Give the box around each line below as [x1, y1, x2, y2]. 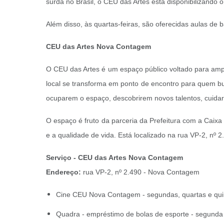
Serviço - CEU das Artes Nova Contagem [46, 153, 185, 161]
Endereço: [46, 168, 83, 176]
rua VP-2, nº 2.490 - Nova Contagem [83, 168, 199, 176]
